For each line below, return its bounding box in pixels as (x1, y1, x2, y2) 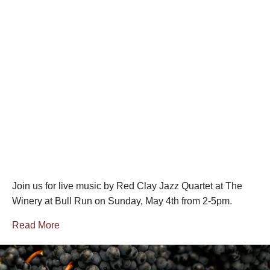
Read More (12, 220, 60, 231)
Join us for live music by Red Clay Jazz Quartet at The (12, 181, 242, 192)
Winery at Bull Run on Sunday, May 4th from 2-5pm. (12, 196, 232, 207)
